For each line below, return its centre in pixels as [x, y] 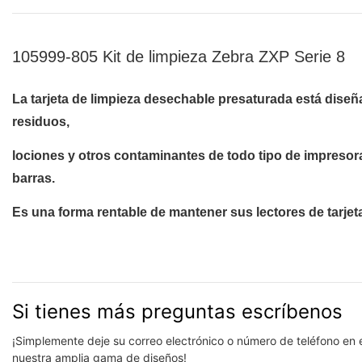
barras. [34, 178]
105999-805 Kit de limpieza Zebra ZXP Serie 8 [179, 56]
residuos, [41, 121]
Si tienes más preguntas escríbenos [177, 312]
